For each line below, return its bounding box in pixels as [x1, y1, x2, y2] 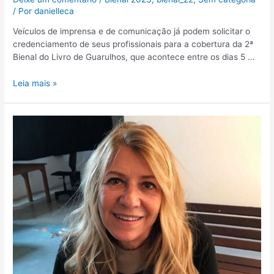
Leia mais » [13, 78, 57, 89]
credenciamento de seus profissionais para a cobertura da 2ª [13, 39, 254, 50]
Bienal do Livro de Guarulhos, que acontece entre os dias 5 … [13, 52, 255, 62]
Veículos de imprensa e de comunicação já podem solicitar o [13, 26, 251, 37]
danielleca [34, 6, 75, 16]
